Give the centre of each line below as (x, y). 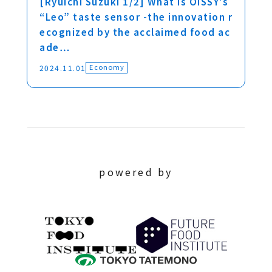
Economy (107, 67)
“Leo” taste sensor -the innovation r (136, 17)
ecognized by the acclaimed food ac (135, 32)
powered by (136, 172)
